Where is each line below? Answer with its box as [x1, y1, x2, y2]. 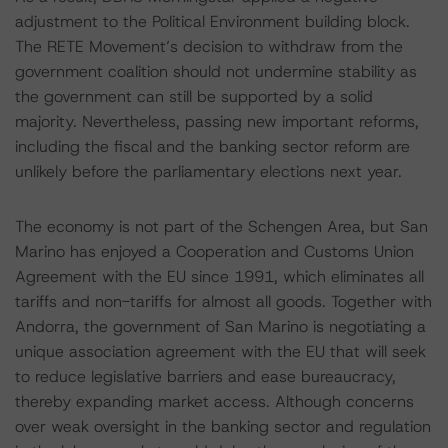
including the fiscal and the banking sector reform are [15, 136, 410, 157]
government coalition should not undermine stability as [15, 61, 417, 82]
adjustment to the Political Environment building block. [15, 11, 410, 32]
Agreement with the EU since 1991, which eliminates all [15, 266, 424, 287]
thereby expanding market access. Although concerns [15, 391, 414, 412]
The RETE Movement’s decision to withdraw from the [15, 36, 403, 57]
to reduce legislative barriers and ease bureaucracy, [15, 366, 396, 387]
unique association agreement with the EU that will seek [15, 341, 426, 362]
